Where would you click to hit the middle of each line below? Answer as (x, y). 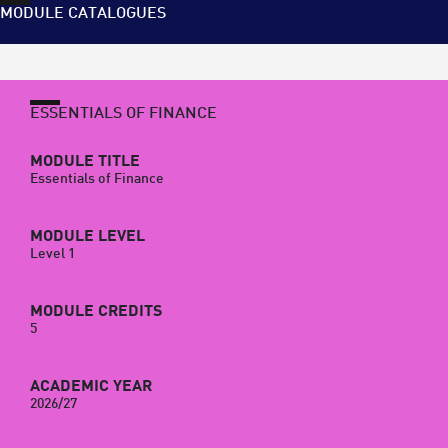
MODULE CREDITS (96, 311)
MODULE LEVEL (87, 236)
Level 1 (52, 254)
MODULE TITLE (85, 161)
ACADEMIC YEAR (91, 386)
